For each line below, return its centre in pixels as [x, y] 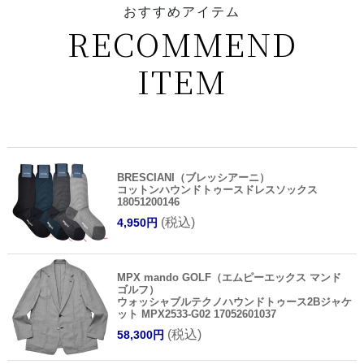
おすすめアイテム [182, 12]
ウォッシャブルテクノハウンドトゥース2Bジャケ [234, 301]
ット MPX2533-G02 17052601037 [196, 314]
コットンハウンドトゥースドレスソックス [217, 189]
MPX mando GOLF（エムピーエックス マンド [229, 277]
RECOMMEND [182, 43]
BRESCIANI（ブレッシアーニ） [193, 177]
